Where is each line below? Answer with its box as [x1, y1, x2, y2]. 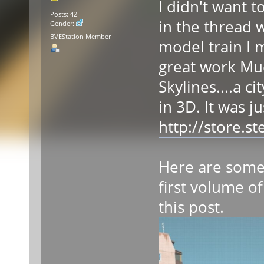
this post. [158, 196, 224, 217]
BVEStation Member [49, 32, 111, 41]
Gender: [49, 19, 76, 28]
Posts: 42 [49, 10, 77, 19]
